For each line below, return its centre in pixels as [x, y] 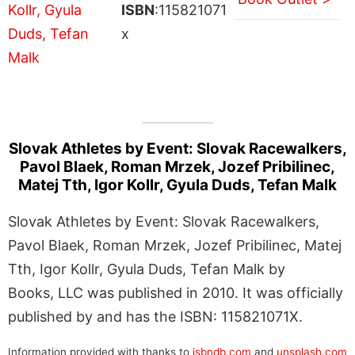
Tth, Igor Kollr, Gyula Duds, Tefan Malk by [147, 269]
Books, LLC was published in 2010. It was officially [176, 292]
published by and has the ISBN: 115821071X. [155, 316]
